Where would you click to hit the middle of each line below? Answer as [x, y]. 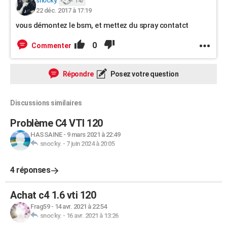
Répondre [78, 74]
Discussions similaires [46, 103]
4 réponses [30, 170]
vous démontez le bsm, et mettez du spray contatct [102, 25]
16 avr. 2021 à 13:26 [92, 216]
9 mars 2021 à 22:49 [93, 135]
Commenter [51, 46]
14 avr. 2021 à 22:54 [81, 206]
